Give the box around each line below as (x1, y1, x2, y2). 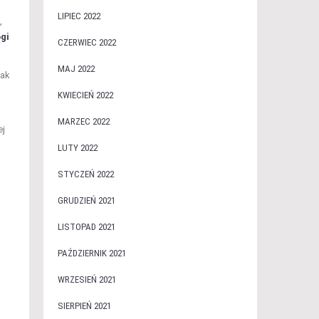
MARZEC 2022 (57, 116, 110, 127)
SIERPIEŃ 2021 (57, 300, 111, 311)
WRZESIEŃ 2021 (57, 274, 116, 285)
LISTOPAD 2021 (57, 221, 115, 232)
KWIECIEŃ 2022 (57, 90, 113, 100)
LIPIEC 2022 (57, 11, 100, 21)
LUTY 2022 (57, 142, 98, 153)
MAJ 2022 (57, 63, 95, 74)
